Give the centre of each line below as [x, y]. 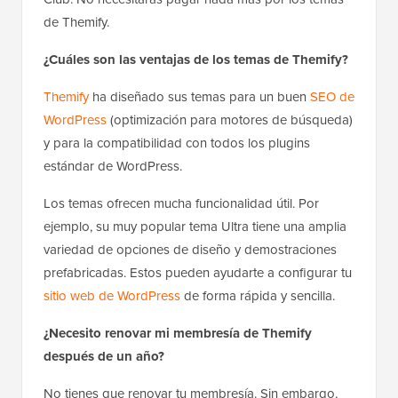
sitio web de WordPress [112, 296]
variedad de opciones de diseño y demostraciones [190, 250]
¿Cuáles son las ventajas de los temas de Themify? [196, 60]
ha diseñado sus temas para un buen [199, 97]
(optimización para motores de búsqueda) [230, 120]
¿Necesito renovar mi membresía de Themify [178, 334]
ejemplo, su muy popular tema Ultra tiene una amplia [195, 227]
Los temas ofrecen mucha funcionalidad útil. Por [181, 204]
